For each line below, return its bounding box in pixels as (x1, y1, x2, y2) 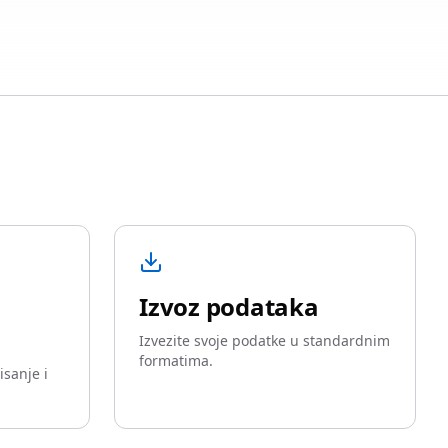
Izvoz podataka (139, 290, 319, 323)
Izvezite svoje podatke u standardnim (139, 331, 390, 350)
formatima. (139, 351, 213, 370)
